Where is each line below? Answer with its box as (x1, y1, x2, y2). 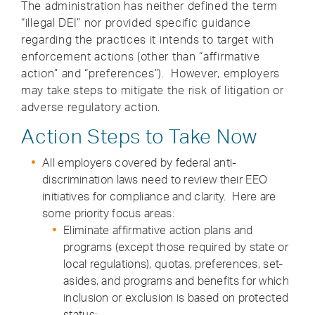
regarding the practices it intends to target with (21, 32, 274, 46)
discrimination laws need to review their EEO (42, 172, 268, 186)
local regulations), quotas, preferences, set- (63, 257, 283, 271)
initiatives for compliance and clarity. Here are (42, 189, 276, 203)
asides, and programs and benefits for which (63, 274, 289, 288)
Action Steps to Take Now (21, 124, 257, 148)
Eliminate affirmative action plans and (63, 223, 253, 237)
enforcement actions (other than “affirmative (21, 49, 260, 63)
